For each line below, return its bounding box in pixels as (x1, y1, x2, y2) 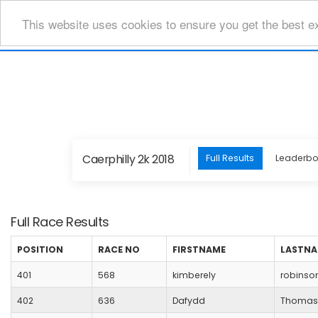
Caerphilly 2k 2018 (82, 150, 174, 168)
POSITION (17, 243, 63, 256)
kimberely (172, 269, 216, 282)
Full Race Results (11, 213, 109, 231)
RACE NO (98, 243, 140, 256)
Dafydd (172, 295, 205, 307)
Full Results (206, 152, 255, 165)
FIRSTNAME (172, 243, 226, 256)
